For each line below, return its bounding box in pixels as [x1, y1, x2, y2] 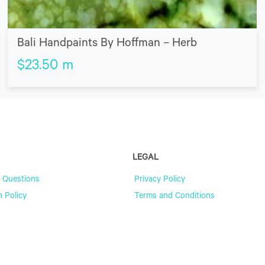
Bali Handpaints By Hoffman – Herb [17, 37, 197, 51]
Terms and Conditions [134, 192, 215, 202]
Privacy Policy [134, 175, 185, 185]
